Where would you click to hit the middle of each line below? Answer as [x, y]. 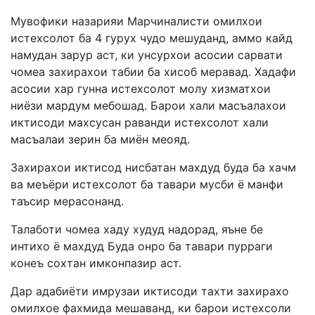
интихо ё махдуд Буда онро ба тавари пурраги [142, 246]
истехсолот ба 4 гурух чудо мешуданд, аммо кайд [152, 38]
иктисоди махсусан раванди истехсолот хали [140, 122]
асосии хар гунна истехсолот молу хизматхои [141, 88]
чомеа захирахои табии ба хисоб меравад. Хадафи [153, 71]
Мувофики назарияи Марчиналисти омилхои [136, 21]
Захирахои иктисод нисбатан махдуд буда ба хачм [153, 167]
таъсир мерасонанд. [67, 201]
